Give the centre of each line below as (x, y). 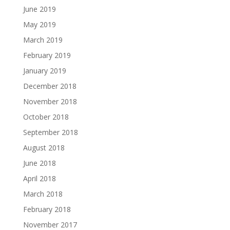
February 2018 (47, 209)
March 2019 (43, 40)
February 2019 (47, 55)
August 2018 (44, 148)
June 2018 (39, 163)
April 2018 (39, 179)
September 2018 (50, 132)
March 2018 (43, 194)
